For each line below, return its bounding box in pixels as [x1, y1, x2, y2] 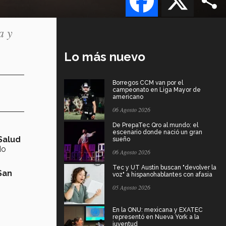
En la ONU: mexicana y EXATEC [112, 206, 203, 213]
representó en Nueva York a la [112, 213, 199, 220]
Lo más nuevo [64, 49, 145, 64]
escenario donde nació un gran [112, 128, 202, 136]
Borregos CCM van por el [112, 79, 183, 86]
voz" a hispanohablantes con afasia [112, 171, 212, 178]
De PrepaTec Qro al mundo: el [112, 121, 198, 129]
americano [112, 93, 143, 100]
